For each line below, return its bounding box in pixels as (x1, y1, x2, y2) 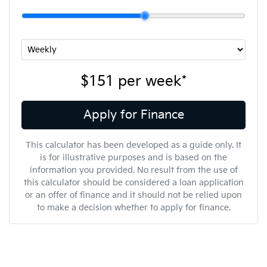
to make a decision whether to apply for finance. (36, 202, 231, 213)
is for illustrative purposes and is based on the (40, 152, 227, 163)
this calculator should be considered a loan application (23, 177, 244, 188)
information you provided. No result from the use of (29, 164, 238, 175)
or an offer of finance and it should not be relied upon (25, 190, 242, 200)
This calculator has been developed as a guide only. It (26, 139, 241, 150)
